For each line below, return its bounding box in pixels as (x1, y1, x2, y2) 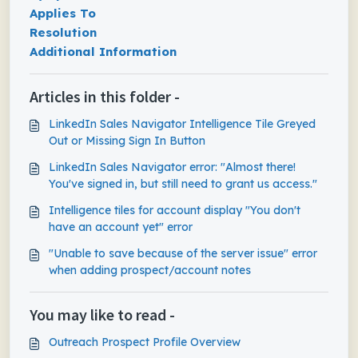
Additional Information (30, 44, 177, 59)
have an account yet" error (49, 220, 193, 234)
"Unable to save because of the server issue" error (49, 246, 317, 261)
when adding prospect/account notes (49, 263, 251, 277)
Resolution (30, 25, 97, 40)
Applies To (30, 6, 96, 21)
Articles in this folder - (30, 86, 180, 106)
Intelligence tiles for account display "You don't (49, 203, 300, 217)
